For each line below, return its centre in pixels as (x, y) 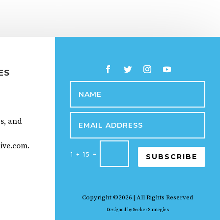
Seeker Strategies (151, 209)
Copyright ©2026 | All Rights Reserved (137, 197)
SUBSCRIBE (172, 156)
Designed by (120, 209)
